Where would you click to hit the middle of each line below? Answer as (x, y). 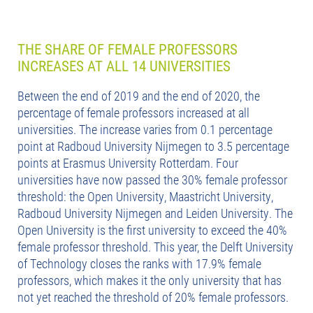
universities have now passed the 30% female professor (152, 179)
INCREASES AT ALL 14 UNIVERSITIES (124, 65)
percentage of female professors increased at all (133, 112)
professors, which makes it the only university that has (150, 280)
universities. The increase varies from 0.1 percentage (145, 129)
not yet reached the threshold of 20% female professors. (153, 297)
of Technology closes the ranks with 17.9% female (139, 263)
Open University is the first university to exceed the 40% (152, 230)
